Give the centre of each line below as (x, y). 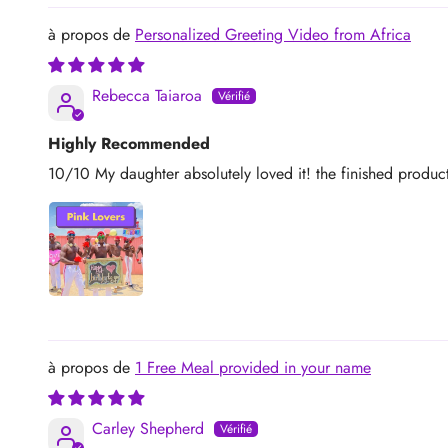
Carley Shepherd (148, 428)
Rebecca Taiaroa (147, 95)
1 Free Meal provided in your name (259, 367)
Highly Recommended (129, 143)
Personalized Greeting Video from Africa (273, 34)
